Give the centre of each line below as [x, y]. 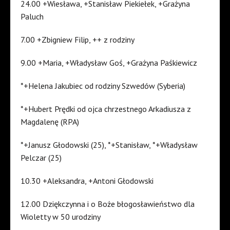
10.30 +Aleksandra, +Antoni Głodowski [87, 181]
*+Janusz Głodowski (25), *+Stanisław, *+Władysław [109, 145]
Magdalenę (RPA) [50, 122]
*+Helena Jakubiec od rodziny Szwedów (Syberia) [103, 86]
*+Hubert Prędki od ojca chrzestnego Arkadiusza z [106, 109]
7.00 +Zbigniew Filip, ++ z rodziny [78, 40]
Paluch [32, 17]
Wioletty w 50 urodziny [61, 217]
